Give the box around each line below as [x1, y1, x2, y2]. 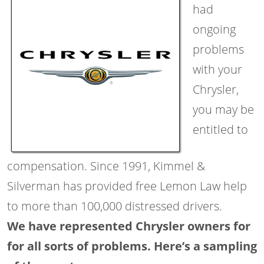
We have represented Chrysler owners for [7, 217, 250, 234]
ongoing [193, 21, 236, 37]
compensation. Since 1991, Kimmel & [7, 157, 205, 174]
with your [193, 61, 242, 77]
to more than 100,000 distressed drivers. [7, 197, 222, 214]
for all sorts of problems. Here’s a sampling [7, 237, 257, 254]
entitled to [193, 121, 248, 137]
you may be [193, 101, 254, 117]
